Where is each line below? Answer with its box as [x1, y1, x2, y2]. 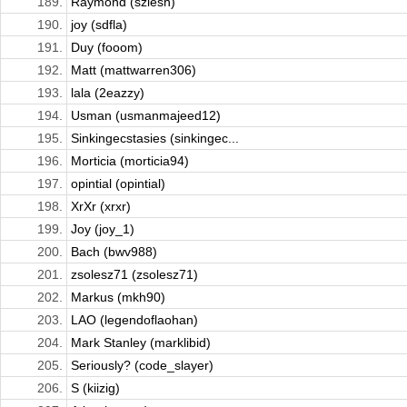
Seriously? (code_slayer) [71, 358, 213, 373]
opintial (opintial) [71, 176, 165, 192]
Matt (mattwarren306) [71, 63, 196, 78]
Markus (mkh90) [71, 290, 165, 305]
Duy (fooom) [71, 40, 143, 55]
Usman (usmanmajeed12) [71, 108, 221, 124]
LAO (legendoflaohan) [71, 313, 198, 328]
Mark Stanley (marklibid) [71, 335, 211, 351]
